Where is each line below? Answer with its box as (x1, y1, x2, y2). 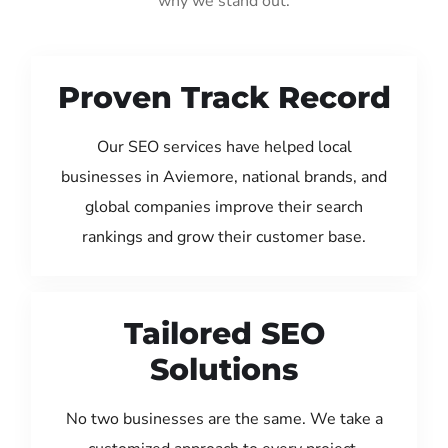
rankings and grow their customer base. (82, 225, 366, 248)
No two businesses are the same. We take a (65, 407, 383, 430)
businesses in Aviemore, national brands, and (61, 165, 387, 188)
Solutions (150, 350, 298, 388)
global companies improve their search (85, 195, 363, 218)
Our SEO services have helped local (96, 135, 352, 158)
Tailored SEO (123, 314, 325, 352)
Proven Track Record (57, 78, 391, 116)
